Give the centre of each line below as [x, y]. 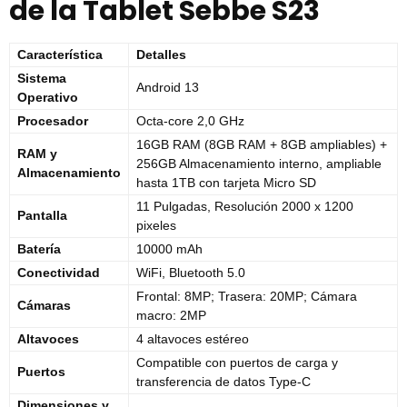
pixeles [156, 226]
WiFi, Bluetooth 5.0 [191, 273]
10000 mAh [169, 249]
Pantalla [42, 216]
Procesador [53, 121]
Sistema [42, 79]
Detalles [161, 55]
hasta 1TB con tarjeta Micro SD [226, 183]
